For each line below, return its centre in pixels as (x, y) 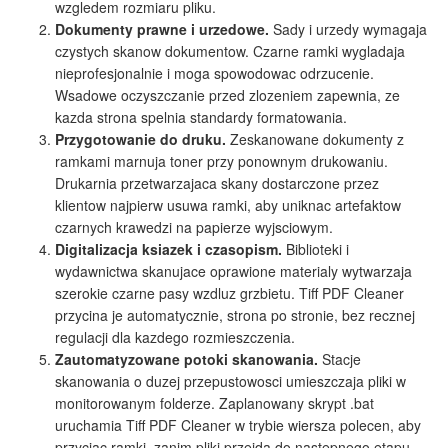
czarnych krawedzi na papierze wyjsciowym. (194, 227)
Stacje (339, 359)
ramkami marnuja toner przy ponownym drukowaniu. (221, 161)
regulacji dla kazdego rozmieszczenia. (175, 337)
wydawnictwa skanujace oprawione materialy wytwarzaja (233, 271)
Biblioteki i (315, 249)
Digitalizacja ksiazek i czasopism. (168, 249)
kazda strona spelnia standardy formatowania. (201, 117)
